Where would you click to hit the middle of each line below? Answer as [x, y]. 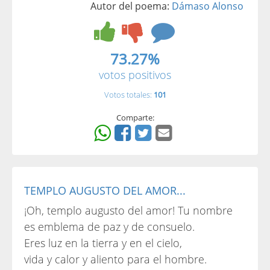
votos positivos [135, 75]
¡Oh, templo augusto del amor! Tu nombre [128, 210]
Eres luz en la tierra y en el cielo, [103, 243]
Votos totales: [129, 95]
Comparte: [135, 118]
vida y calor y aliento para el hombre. [115, 259]
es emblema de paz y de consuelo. [109, 227]
